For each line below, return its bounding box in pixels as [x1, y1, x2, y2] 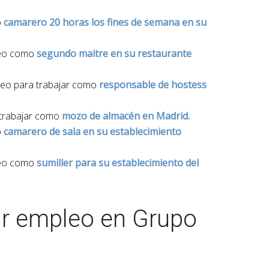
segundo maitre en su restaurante [37, 47, 192, 60]
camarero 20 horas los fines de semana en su [4, 16, 207, 29]
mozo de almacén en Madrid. [62, 109, 190, 122]
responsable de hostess [99, 78, 207, 91]
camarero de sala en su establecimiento [4, 125, 181, 138]
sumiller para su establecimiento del [37, 156, 199, 169]
